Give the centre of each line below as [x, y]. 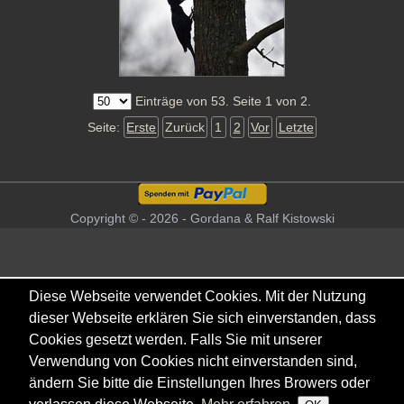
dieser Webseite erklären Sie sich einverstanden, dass [202, 318]
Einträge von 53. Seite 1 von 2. [221, 101]
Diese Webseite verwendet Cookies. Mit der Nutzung [197, 296]
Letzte [296, 128]
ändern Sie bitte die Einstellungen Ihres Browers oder [199, 383]
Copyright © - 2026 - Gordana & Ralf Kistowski [202, 219]
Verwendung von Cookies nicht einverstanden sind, [193, 361]
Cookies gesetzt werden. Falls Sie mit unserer [175, 340]
